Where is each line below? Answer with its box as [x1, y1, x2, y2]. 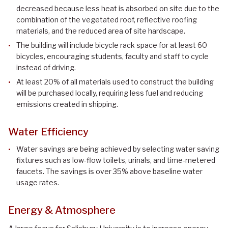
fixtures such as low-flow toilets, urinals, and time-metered [16, 156, 215, 165]
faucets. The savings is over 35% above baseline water [16, 167, 203, 176]
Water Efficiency [8, 126, 89, 138]
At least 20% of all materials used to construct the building [16, 77, 214, 87]
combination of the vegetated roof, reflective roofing [16, 15, 197, 24]
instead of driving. [16, 63, 76, 72]
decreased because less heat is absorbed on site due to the [16, 4, 219, 13]
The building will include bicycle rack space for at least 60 [16, 41, 207, 50]
